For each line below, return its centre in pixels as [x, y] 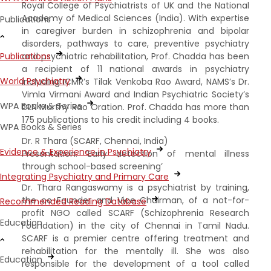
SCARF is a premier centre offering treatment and [135, 238]
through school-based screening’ [92, 166]
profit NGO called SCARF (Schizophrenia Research [135, 213]
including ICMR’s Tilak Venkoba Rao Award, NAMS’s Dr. [135, 81]
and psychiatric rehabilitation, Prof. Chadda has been [135, 56]
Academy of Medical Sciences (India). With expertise [135, 18]
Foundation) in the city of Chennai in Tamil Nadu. [135, 225]
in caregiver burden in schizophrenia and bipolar [135, 31]
